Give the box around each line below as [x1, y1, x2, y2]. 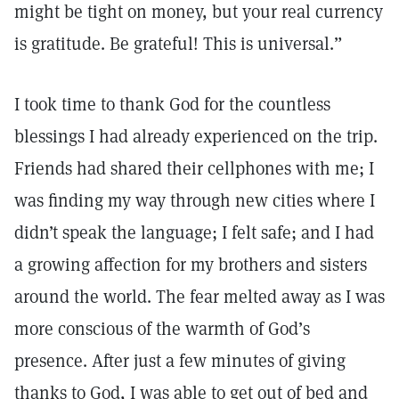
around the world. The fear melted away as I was [14, 285, 385, 308]
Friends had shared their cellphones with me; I [14, 157, 374, 180]
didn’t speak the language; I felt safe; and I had [14, 221, 374, 244]
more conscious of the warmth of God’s [14, 317, 310, 340]
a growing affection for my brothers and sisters [14, 253, 367, 276]
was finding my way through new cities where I [14, 189, 375, 212]
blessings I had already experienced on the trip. [14, 125, 378, 148]
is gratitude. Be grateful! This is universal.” [14, 32, 342, 55]
